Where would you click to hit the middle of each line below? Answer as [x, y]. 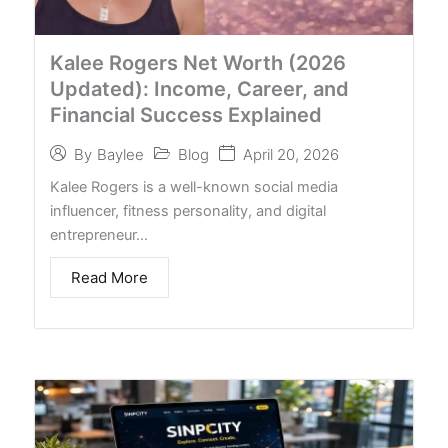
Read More [109, 277]
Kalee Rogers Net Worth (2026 [198, 62]
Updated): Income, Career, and [199, 88]
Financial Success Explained [186, 114]
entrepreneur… [99, 234]
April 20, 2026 [291, 154]
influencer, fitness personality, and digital [188, 210]
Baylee [120, 155]
